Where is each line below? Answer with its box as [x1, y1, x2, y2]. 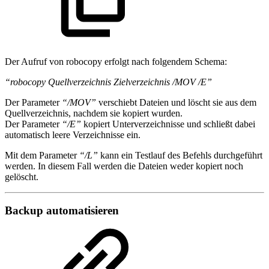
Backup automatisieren [5, 204, 119, 217]
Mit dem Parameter [5, 150, 79, 160]
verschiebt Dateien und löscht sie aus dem [96, 97, 256, 107]
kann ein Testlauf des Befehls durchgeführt [98, 150, 262, 160]
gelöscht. [5, 171, 38, 182]
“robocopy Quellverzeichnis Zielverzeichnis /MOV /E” [5, 76, 212, 87]
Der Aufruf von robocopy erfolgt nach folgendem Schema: [5, 56, 227, 67]
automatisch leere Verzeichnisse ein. [5, 129, 141, 140]
